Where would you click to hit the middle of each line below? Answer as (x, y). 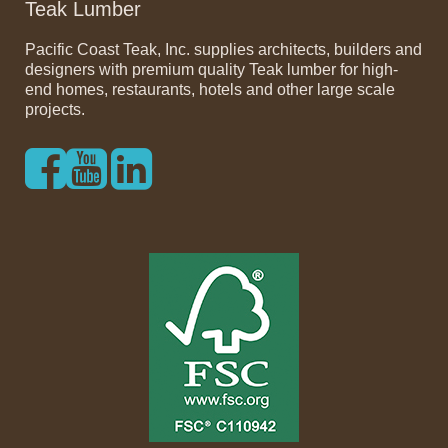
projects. (55, 110)
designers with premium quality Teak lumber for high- (211, 70)
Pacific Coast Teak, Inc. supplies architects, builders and (223, 50)
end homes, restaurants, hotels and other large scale (210, 90)
